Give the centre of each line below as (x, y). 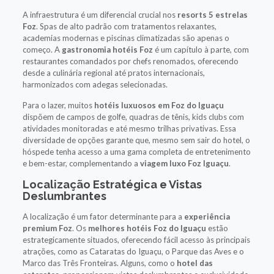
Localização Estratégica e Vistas (112, 184)
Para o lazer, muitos (58, 105)
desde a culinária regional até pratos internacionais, (113, 72)
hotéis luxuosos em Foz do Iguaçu (159, 105)
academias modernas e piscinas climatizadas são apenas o (126, 38)
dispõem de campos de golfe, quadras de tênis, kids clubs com (133, 117)
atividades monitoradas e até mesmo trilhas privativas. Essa (129, 128)
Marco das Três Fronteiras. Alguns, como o (99, 263)
